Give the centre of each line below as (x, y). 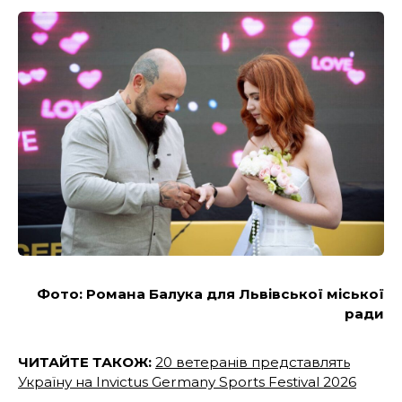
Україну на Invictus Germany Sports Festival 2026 (187, 382)
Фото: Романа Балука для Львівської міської (210, 294)
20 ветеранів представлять (253, 363)
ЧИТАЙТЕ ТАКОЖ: (87, 363)
